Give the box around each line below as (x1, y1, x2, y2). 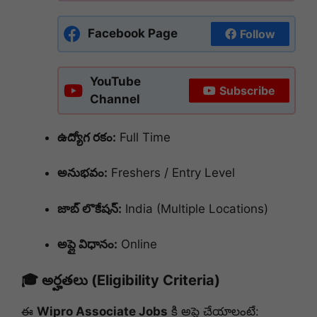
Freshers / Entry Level (108, 166, 235, 180)
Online (117, 237, 157, 252)
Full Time (116, 129, 171, 144)
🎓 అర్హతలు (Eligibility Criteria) (21, 271, 220, 289)
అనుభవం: (57, 166, 108, 180)
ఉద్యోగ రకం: (57, 129, 116, 144)
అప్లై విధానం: (57, 237, 117, 252)
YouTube (90, 74, 141, 88)
